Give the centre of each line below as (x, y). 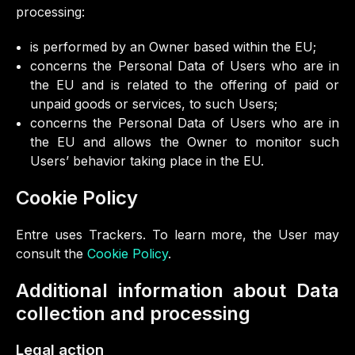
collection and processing (133, 313)
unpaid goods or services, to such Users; (154, 104)
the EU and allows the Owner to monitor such (185, 142)
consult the (52, 254)
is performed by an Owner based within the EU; (173, 47)
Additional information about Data (177, 290)
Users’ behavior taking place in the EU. (147, 161)
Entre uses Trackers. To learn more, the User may (177, 235)
